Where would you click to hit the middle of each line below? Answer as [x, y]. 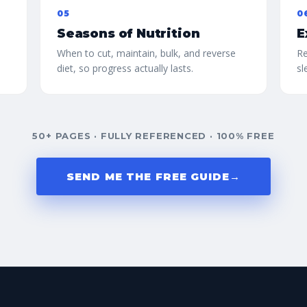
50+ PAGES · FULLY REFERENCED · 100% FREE [153, 136]
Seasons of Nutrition [128, 34]
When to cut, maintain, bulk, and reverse [146, 53]
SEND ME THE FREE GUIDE [148, 176]
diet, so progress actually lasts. [125, 68]
